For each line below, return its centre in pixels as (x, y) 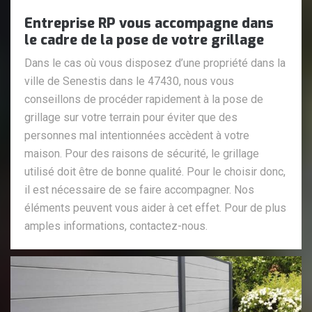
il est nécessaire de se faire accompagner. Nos (139, 189)
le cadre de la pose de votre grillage (144, 40)
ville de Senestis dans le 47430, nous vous (129, 81)
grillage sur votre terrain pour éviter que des (131, 117)
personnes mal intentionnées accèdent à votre (137, 135)
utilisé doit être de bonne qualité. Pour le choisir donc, (155, 171)
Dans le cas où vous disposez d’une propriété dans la (155, 63)
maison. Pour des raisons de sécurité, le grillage (142, 153)
